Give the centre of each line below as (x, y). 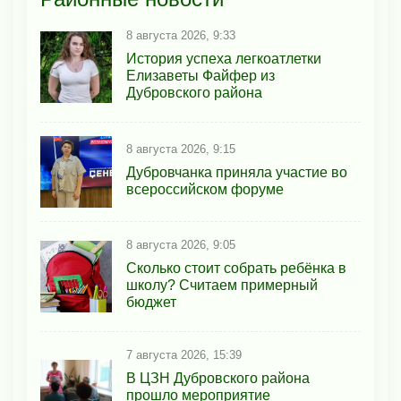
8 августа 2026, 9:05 (181, 245)
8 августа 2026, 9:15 (181, 149)
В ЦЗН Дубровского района (218, 379)
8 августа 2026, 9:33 (181, 36)
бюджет (151, 303)
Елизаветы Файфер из (200, 76)
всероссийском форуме (205, 189)
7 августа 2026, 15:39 (184, 355)
